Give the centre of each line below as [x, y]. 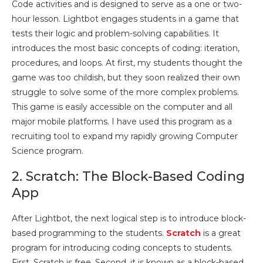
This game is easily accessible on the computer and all [122, 107]
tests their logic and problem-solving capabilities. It [115, 33]
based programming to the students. [89, 233]
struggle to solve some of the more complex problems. [125, 92]
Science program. [48, 151]
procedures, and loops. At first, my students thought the [127, 63]
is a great [221, 233]
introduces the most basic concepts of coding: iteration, [126, 48]
